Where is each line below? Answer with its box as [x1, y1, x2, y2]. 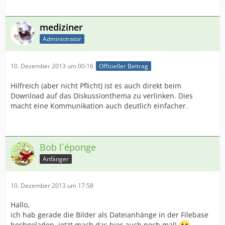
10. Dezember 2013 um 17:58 [11, 181, 93, 190]
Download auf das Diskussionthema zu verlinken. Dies [11, 91, 193, 101]
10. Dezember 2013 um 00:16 [11, 61, 93, 70]
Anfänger [43, 154, 69, 163]
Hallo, [11, 200, 30, 210]
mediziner [40, 21, 83, 33]
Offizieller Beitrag [99, 62, 148, 71]
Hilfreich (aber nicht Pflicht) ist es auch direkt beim [11, 81, 181, 91]
